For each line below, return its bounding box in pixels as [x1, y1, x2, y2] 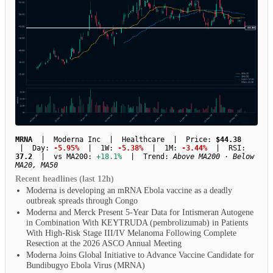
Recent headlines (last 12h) [15, 174, 114, 184]
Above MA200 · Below [173, 152, 254, 161]
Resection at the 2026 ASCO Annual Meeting [26, 238, 182, 249]
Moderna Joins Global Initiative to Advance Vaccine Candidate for [26, 250, 254, 260]
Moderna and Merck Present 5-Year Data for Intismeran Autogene [26, 207, 253, 218]
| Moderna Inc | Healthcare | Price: [32, 135, 216, 144]
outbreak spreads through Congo [26, 196, 138, 206]
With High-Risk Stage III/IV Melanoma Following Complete [26, 228, 236, 238]
